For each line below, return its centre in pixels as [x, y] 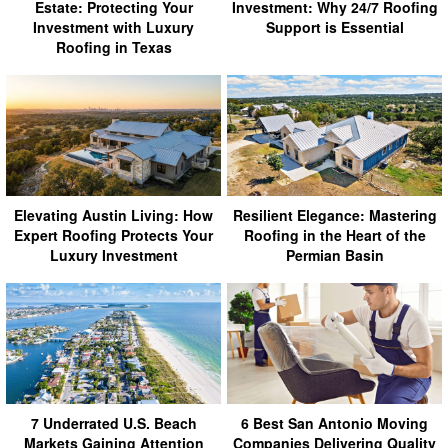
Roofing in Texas [113, 47]
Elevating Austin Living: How [113, 214]
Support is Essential [334, 27]
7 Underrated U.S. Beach [113, 422]
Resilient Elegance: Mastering [334, 214]
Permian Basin [334, 254]
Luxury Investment [113, 254]
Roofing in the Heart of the [334, 234]
